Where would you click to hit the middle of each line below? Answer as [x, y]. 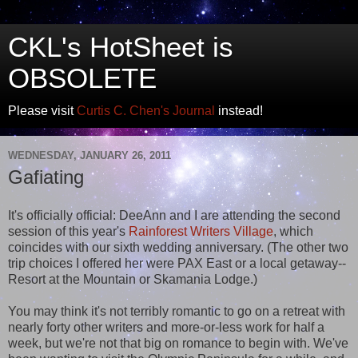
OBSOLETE [82, 78]
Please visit [42, 111]
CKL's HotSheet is [121, 47]
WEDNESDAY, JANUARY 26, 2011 [89, 155]
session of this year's [68, 231]
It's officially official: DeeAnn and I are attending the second [174, 215]
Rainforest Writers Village [201, 231]
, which [293, 231]
